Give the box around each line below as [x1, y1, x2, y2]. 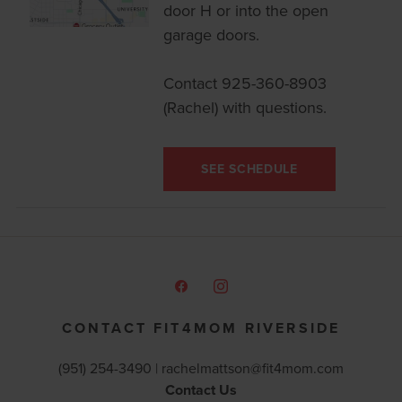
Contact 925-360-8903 [163, 72, 328, 95]
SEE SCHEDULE [201, 159, 298, 178]
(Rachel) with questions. [163, 96, 328, 119]
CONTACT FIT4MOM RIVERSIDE [61, 318, 341, 338]
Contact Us [165, 380, 237, 400]
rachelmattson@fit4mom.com [162, 358, 344, 378]
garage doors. [163, 23, 260, 47]
